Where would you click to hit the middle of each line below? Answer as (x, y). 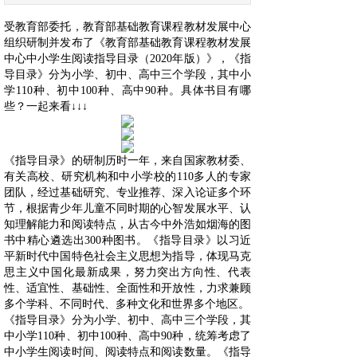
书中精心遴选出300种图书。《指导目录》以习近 (127, 240)
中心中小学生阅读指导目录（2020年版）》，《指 (127, 59)
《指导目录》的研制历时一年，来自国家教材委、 (127, 161)
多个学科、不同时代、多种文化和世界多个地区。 (127, 304)
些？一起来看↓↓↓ (46, 106)
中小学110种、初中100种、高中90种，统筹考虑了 (127, 336)
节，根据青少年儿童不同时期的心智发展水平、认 (127, 208)
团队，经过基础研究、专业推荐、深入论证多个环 (127, 192)
